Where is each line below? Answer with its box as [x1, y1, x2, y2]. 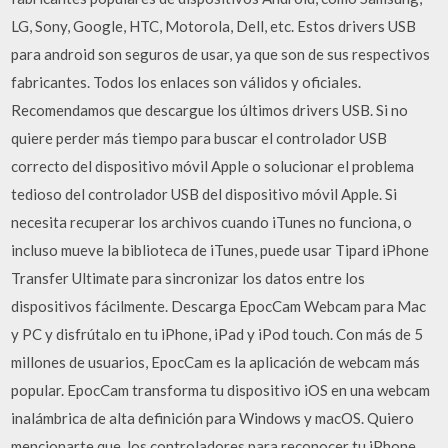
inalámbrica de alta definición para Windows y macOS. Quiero [11, 409, 415, 427]
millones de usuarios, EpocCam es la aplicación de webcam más [11, 353, 421, 371]
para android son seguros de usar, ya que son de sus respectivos [11, 45, 431, 63]
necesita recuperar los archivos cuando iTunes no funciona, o [11, 213, 413, 231]
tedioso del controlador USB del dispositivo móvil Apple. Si [11, 185, 398, 203]
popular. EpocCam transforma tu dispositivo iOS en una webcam [11, 381, 431, 399]
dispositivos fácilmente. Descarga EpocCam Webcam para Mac [11, 297, 427, 315]
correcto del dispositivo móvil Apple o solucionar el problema [11, 157, 415, 175]
